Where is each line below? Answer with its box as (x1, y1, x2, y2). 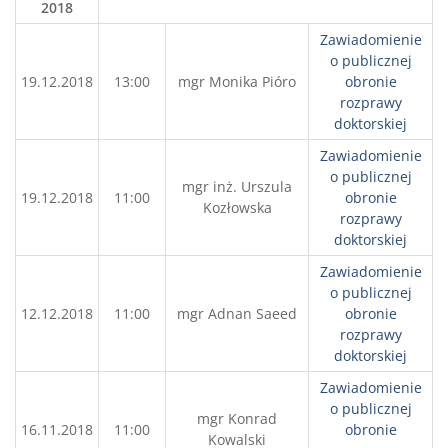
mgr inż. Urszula (182, 177, 292, 196)
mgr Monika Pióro (178, 72, 296, 91)
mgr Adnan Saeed (177, 304, 297, 323)
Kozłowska (202, 198, 272, 217)
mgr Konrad (197, 409, 277, 428)
